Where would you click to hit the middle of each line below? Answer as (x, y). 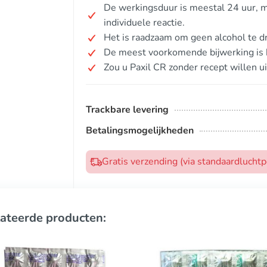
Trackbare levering (127, 110)
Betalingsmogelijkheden (140, 131)
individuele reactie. (144, 23)
